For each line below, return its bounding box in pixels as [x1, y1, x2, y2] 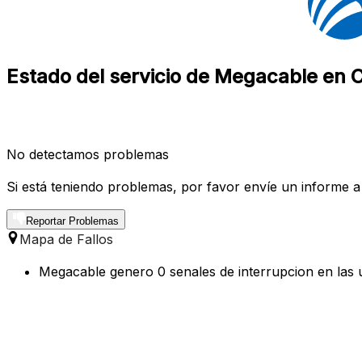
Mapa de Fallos [19, 230, 113, 247]
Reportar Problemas [26, 214, 119, 227]
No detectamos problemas [6, 145, 169, 162]
